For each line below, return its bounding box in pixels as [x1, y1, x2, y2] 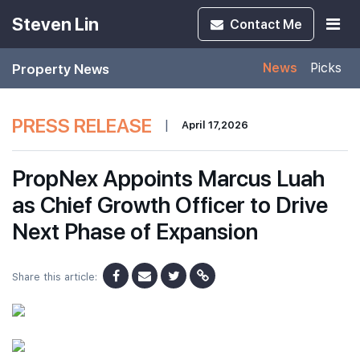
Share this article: [12, 271, 97, 283]
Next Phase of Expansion [12, 215, 258, 245]
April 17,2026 [182, 118, 248, 131]
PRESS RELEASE [12, 112, 152, 137]
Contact [230, 15, 283, 32]
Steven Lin [12, 14, 99, 35]
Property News [12, 59, 109, 77]
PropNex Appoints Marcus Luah [12, 162, 325, 192]
